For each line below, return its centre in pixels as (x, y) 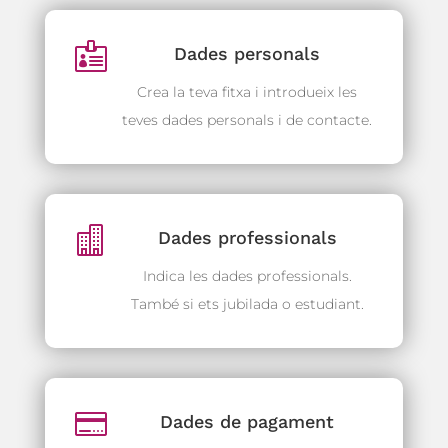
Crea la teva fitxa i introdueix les (247, 91)
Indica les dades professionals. (247, 275)
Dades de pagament (247, 421)
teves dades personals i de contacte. (247, 119)
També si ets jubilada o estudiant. (247, 303)
